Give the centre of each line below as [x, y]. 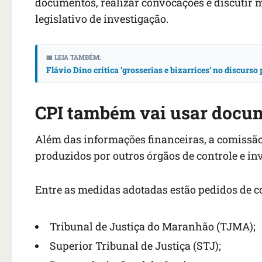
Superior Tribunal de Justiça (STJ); [135, 246]
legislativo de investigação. [102, 19]
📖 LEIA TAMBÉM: [73, 57]
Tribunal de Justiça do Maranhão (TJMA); [153, 227]
